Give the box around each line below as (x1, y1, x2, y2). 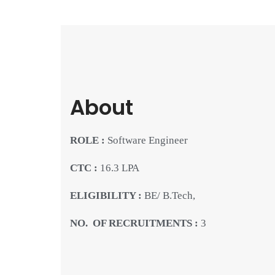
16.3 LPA (99, 161, 139, 174)
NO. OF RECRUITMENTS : (69, 217, 201, 229)
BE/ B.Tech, (144, 189, 195, 201)
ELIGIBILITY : (69, 189, 144, 201)
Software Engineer (107, 134, 188, 146)
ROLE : (69, 134, 107, 146)
